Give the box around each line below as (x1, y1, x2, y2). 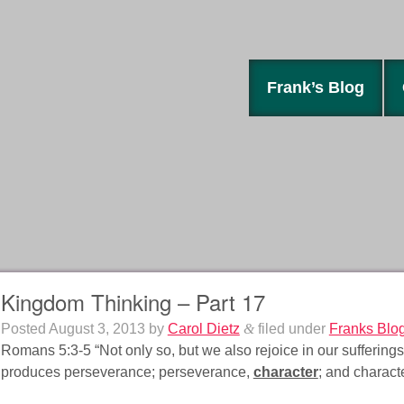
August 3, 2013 (48, 321, 145, 337)
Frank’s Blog (267, 78, 364, 96)
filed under (253, 321, 329, 337)
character (252, 364, 318, 381)
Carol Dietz (167, 321, 240, 337)
